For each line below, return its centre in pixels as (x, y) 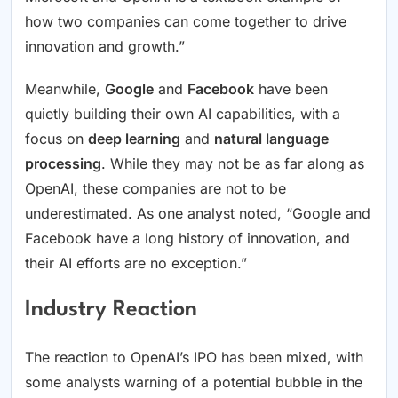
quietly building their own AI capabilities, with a (183, 114)
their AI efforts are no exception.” (136, 263)
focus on (56, 139)
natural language (271, 139)
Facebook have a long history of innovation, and (187, 239)
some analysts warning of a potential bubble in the (194, 382)
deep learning (134, 139)
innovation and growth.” (105, 47)
